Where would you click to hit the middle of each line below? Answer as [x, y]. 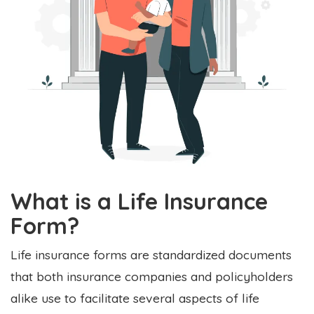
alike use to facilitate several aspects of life [135, 298]
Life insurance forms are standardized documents [151, 254]
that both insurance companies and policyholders [152, 276]
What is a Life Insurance [139, 201]
